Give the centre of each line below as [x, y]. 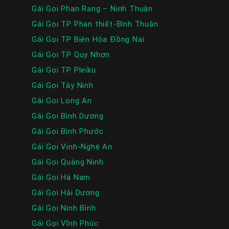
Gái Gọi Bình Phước [68, 131]
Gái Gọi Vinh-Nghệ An [72, 147]
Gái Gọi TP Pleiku [64, 70]
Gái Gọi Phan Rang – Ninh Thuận [92, 9]
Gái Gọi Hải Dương [66, 193]
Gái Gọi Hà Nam [61, 177]
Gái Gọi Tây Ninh [63, 85]
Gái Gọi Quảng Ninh [68, 162]
